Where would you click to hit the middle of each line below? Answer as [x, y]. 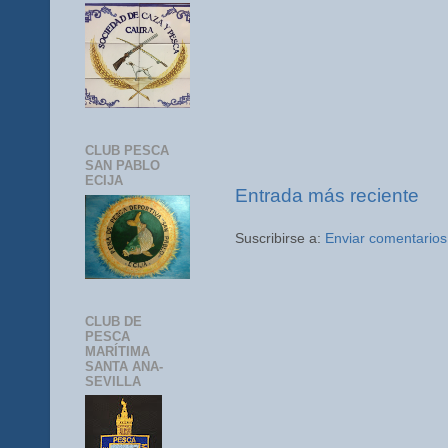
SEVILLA [113, 381]
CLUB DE [113, 321]
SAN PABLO [122, 166]
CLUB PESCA [127, 151]
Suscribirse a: [280, 237]
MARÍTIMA [117, 351]
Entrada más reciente [327, 195]
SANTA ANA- [124, 366]
